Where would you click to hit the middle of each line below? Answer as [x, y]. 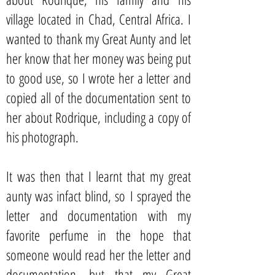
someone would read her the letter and [99, 255]
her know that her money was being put [99, 58]
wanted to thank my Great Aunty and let [99, 39]
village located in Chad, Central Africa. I [99, 19]
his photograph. [42, 137]
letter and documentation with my [99, 215]
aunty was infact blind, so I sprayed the [99, 196]
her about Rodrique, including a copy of [99, 117]
